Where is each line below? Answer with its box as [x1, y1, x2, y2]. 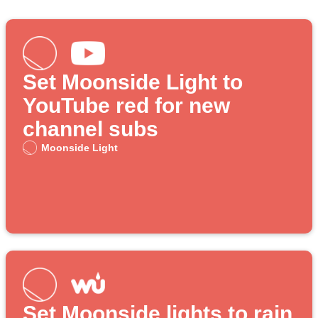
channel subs [23, 117, 158, 141]
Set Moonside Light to [23, 70, 243, 94]
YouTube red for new [23, 94, 230, 118]
